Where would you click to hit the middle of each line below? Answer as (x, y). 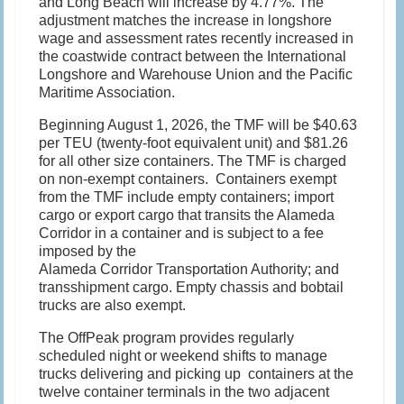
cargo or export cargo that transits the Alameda (187, 216)
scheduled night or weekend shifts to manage (184, 356)
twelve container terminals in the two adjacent (184, 392)
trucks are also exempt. (113, 306)
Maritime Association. (107, 93)
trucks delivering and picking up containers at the (197, 374)
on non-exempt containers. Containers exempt (188, 179)
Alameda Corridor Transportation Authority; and (189, 270)
